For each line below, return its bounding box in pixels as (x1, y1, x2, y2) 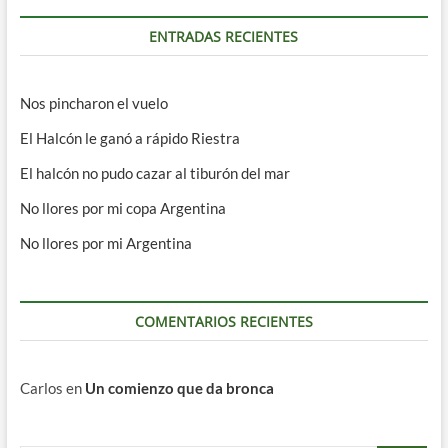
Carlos (19, 379, 63, 398)
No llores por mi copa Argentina (19, 199, 226, 218)
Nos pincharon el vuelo (19, 94, 168, 113)
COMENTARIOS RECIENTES (134, 312, 313, 332)
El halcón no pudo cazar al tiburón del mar (19, 164, 290, 183)
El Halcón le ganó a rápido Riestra (19, 129, 240, 148)
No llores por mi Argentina (19, 234, 192, 253)
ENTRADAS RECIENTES (149, 27, 299, 47)
